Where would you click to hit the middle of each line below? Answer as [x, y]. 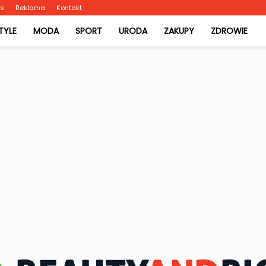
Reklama [30, 8]
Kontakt [69, 8]
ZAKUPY [179, 31]
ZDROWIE [229, 31]
